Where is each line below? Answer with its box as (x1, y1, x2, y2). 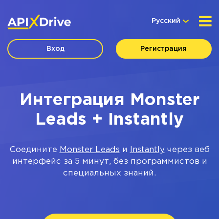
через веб (164, 146, 210, 153)
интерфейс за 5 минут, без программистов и (12, 158, 207, 165)
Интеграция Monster (20, 92, 199, 108)
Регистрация (140, 46, 187, 52)
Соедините (9, 146, 60, 153)
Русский (152, 18, 180, 24)
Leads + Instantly (35, 112, 184, 128)
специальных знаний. (63, 170, 156, 177)
